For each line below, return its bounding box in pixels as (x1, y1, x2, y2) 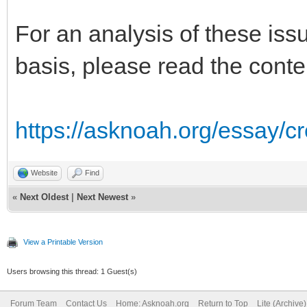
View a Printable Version (23, 237, 103, 246)
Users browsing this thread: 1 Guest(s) (7, 267, 137, 275)
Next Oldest (20, 191, 69, 202)
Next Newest (77, 191, 128, 202)
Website (31, 168, 58, 177)
